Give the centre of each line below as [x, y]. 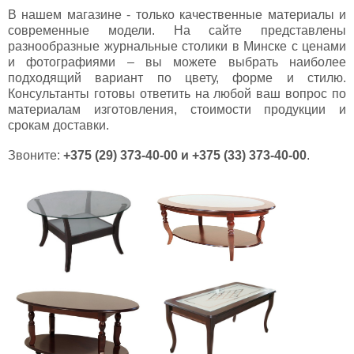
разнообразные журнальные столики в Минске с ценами [177, 47]
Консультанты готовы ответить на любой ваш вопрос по [177, 94]
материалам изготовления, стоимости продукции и [177, 110]
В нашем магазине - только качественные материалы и [177, 15]
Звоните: [36, 156]
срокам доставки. [58, 126]
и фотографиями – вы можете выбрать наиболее [177, 62]
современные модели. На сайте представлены [177, 31]
